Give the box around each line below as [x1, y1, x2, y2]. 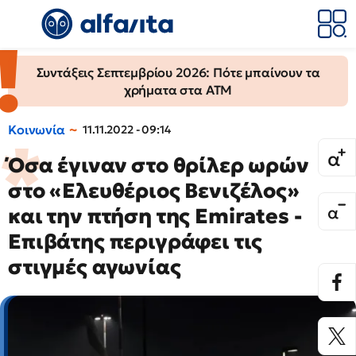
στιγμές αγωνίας [8, 254, 181, 280]
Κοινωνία [8, 122, 65, 137]
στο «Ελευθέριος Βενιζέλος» [8, 178, 300, 203]
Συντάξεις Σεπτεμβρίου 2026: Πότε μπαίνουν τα [36, 64, 320, 80]
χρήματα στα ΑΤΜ [123, 82, 233, 98]
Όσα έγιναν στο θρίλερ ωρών [8, 153, 309, 178]
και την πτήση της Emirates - [8, 203, 302, 229]
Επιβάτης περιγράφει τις [8, 229, 263, 254]
